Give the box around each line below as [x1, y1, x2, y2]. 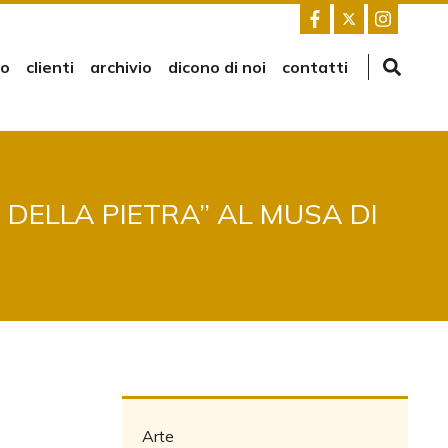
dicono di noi [168, 57, 266, 77]
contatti [282, 57, 348, 77]
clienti [26, 57, 74, 77]
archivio [90, 57, 152, 77]
